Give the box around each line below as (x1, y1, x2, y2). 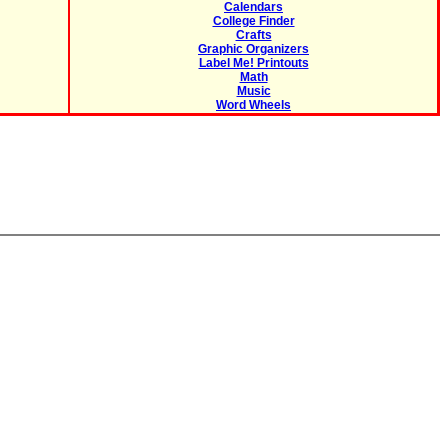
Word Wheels (216, 98, 291, 112)
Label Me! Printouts (198, 56, 309, 70)
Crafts (235, 28, 272, 42)
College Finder (212, 14, 295, 28)
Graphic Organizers (198, 42, 309, 56)
